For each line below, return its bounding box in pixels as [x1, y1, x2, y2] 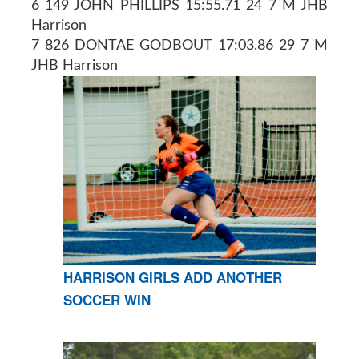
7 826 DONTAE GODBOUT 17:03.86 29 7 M [30, 38, 329, 53]
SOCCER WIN [63, 290, 151, 310]
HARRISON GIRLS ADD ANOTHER [63, 268, 282, 288]
